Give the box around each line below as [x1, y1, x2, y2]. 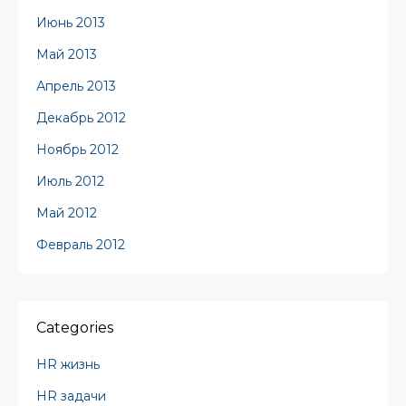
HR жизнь [36, 356, 100, 372]
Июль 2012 [36, 173, 104, 189]
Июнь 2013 [36, 14, 105, 31]
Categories [36, 319, 113, 336]
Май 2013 [36, 46, 97, 63]
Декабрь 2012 [36, 110, 126, 126]
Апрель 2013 [36, 78, 116, 94]
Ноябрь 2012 [36, 141, 119, 158]
